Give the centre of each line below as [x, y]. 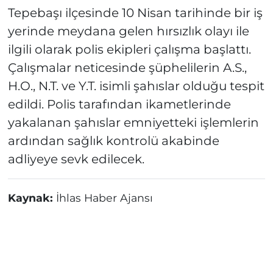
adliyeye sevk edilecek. [76, 159]
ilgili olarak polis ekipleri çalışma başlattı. [129, 50]
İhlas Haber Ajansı [104, 198]
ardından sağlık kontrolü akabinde [113, 141]
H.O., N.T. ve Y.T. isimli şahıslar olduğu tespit [136, 86]
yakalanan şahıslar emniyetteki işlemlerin [133, 123]
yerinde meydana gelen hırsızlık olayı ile [128, 31]
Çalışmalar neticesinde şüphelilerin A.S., [127, 68]
